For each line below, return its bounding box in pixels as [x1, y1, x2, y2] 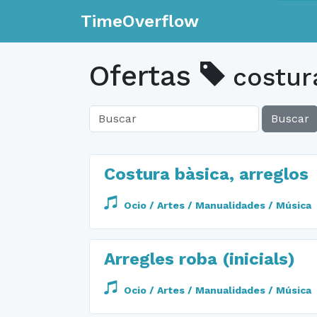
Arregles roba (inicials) [104, 249, 295, 269]
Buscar [271, 112, 309, 125]
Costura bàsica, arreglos [104, 164, 309, 184]
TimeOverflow [81, 11, 199, 31]
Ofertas [89, 59, 200, 93]
